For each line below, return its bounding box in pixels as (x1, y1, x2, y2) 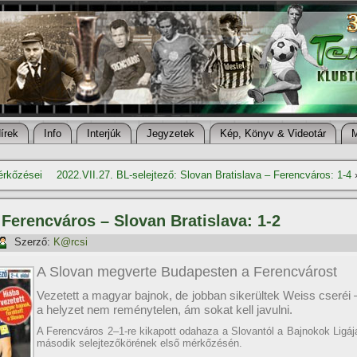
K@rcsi (53, 236, 88, 249)
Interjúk (87, 127, 121, 139)
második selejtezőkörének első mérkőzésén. (37, 337, 242, 349)
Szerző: (14, 236, 50, 249)
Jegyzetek (147, 127, 194, 139)
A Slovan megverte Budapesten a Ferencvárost (37, 264, 337, 280)
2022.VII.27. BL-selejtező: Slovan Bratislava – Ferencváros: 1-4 (57, 169, 351, 181)
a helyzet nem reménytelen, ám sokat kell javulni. (37, 303, 292, 316)
